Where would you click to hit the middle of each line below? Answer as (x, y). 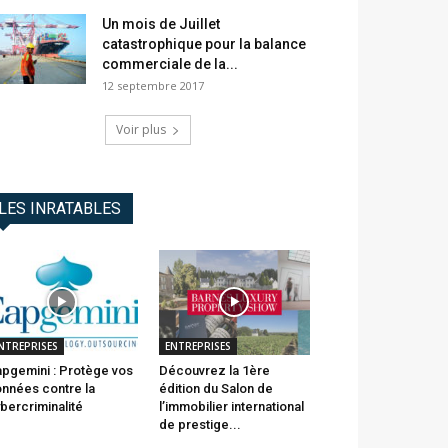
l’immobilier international (231, 406)
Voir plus (141, 130)
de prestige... (199, 424)
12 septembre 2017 (153, 86)
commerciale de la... (170, 64)
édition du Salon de (215, 388)
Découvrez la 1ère (214, 370)
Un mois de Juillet (161, 24)
